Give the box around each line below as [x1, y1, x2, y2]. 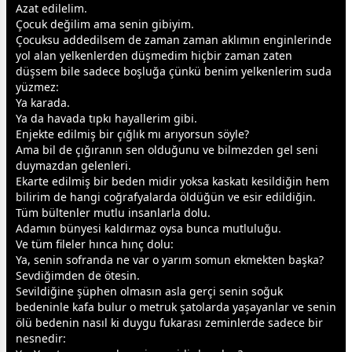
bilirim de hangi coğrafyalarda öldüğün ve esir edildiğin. [16, 189, 316, 205]
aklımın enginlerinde [218, 32, 332, 48]
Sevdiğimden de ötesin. [16, 268, 140, 284]
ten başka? [268, 252, 324, 268]
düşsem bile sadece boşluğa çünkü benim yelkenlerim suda [16, 64, 332, 79]
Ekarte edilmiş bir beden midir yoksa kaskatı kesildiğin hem [16, 174, 329, 189]
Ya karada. [16, 95, 70, 111]
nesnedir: [16, 331, 66, 346]
